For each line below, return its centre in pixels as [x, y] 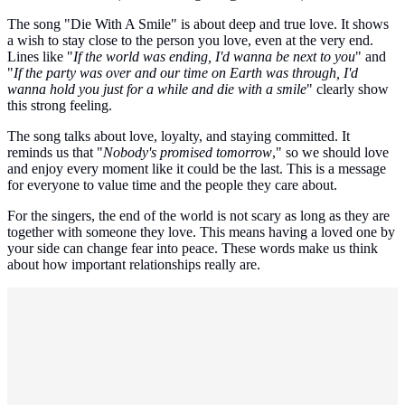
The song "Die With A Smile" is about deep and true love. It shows [198, 24]
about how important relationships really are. [134, 264]
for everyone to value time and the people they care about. [172, 184]
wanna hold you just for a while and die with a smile [157, 89]
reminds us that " [55, 152]
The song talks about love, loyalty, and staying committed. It [179, 136]
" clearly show [348, 89]
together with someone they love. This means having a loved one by [201, 231]
